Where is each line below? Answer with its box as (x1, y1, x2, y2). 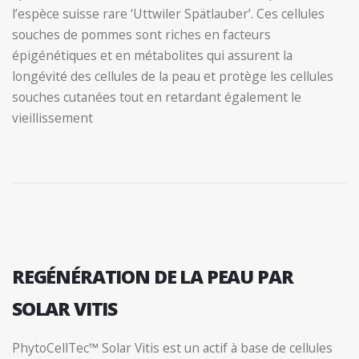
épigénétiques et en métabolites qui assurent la (12, 46, 292, 64)
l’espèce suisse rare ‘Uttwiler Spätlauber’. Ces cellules (12, 4, 325, 22)
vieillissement (12, 108, 93, 127)
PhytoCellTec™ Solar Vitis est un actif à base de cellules (12, 338, 333, 357)
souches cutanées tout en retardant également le (12, 87, 301, 106)
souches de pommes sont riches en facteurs (12, 25, 271, 43)
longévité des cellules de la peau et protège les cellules (12, 67, 333, 85)
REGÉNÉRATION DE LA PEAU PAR (12, 263, 293, 289)
